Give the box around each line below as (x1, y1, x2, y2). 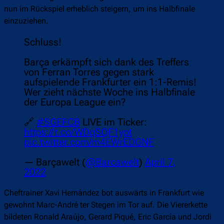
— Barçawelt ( (24, 156, 85, 168)
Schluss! (24, 36, 61, 48)
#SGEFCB (36, 116, 80, 128)
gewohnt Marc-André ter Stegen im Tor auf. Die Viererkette (4, 200, 207, 210)
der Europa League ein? (24, 96, 125, 108)
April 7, (145, 156, 176, 168)
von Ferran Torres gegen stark (24, 66, 154, 78)
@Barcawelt (85, 156, 139, 168)
